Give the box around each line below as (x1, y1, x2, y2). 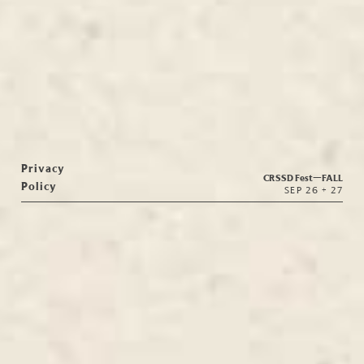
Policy (20, 179, 57, 193)
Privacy (20, 161, 65, 175)
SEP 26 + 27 (284, 184, 344, 196)
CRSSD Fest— (263, 171, 323, 184)
